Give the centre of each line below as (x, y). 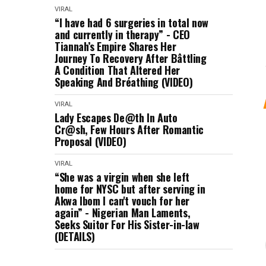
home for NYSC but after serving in (130, 189)
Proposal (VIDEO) (91, 141)
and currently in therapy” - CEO (122, 34)
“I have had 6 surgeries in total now (132, 23)
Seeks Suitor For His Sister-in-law (127, 224)
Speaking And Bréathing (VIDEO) (124, 82)
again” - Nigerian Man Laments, (123, 213)
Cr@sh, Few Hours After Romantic (129, 129)
